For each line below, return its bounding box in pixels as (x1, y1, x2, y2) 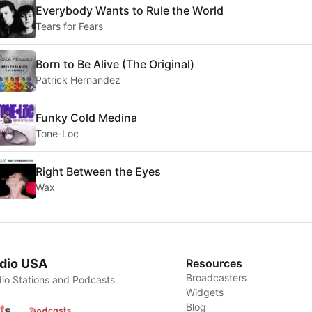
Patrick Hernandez (36, 73, 120, 86)
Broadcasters (186, 272, 247, 284)
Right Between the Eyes (36, 164, 161, 178)
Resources (186, 256, 243, 271)
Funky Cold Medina (36, 110, 137, 125)
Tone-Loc (36, 127, 79, 139)
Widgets (186, 286, 224, 299)
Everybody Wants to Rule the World (36, 3, 224, 17)
